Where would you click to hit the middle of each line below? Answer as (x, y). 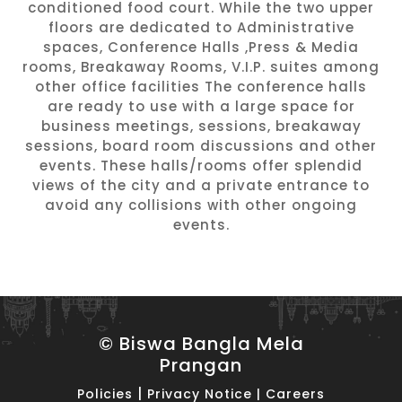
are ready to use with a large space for (201, 107)
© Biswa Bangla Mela (201, 344)
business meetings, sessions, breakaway (201, 127)
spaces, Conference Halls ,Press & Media (201, 48)
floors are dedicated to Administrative (201, 28)
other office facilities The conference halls (201, 87)
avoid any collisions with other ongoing (201, 205)
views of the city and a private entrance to (201, 186)
